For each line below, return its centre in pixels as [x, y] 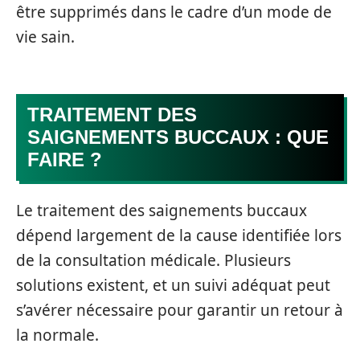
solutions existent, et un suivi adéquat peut [173, 285]
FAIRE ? [65, 159]
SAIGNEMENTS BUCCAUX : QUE [178, 137]
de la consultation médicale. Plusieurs [153, 260]
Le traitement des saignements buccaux [162, 211]
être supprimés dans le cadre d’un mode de [174, 12]
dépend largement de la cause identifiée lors [179, 235]
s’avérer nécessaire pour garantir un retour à [180, 310]
